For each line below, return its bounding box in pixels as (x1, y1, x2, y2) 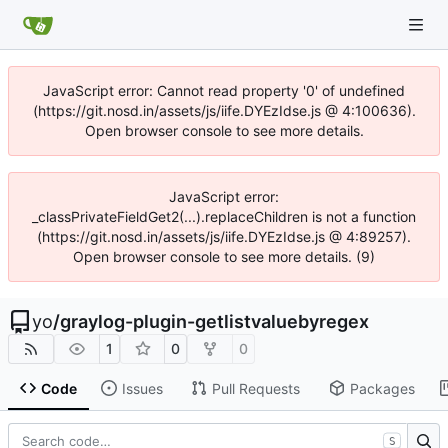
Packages (349, 379, 415, 397)
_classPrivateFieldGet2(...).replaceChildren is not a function (32, 208, 416, 225)
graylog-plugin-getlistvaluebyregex (60, 311, 369, 332)
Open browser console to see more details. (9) (73, 248, 375, 265)
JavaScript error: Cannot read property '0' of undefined (43, 82, 405, 99)
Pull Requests (211, 379, 300, 397)
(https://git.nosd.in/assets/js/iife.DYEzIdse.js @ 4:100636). (32, 102, 416, 119)
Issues (121, 379, 163, 397)
